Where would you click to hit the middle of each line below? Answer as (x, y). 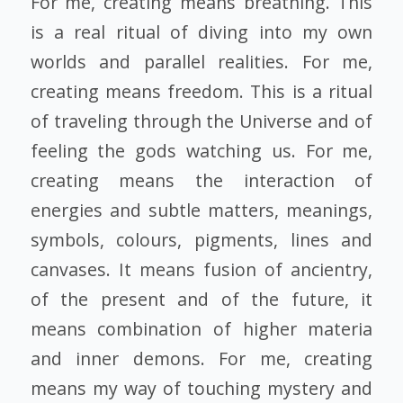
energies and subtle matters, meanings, (201, 210)
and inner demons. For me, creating (201, 359)
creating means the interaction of (201, 181)
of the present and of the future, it (201, 300)
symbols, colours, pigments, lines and (201, 240)
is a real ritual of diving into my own (201, 32)
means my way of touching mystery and (201, 389)
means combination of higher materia (201, 329)
